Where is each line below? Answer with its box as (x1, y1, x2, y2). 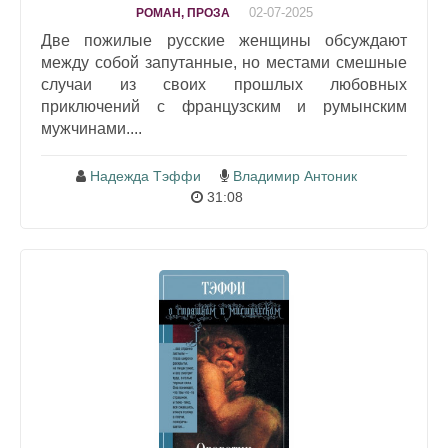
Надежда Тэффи (90, 168, 201, 184)
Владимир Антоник (233, 168, 357, 184)
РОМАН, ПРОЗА (135, 6, 230, 20)
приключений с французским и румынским (41, 98, 407, 115)
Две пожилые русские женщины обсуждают (41, 32, 407, 49)
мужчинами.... (41, 120, 142, 137)
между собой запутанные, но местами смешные (41, 54, 407, 71)
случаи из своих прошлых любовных (41, 76, 407, 93)
